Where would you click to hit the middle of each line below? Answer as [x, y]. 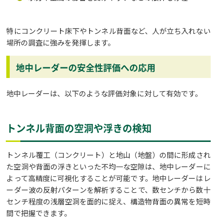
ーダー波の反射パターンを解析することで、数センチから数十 [108, 190]
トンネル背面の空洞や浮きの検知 [79, 128]
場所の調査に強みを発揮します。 [61, 43]
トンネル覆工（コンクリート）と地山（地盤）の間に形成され [108, 155]
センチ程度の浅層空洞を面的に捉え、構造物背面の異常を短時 [108, 201]
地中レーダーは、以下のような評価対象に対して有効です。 [104, 93]
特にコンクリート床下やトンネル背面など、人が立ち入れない [108, 31]
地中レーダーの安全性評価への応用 [86, 68]
